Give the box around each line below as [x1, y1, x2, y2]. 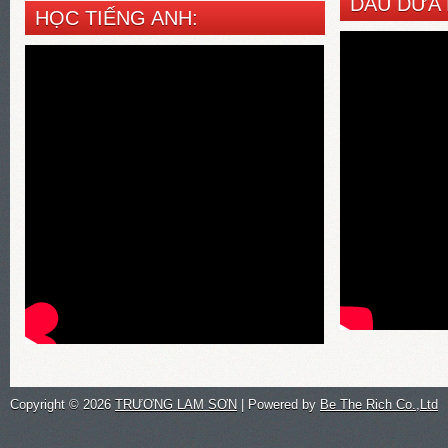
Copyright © [10, 397, 83, 413]
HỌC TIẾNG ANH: [35, 7, 198, 30]
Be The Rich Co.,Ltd [320, 397, 438, 413]
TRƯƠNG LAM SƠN [115, 397, 237, 413]
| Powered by [237, 397, 320, 413]
